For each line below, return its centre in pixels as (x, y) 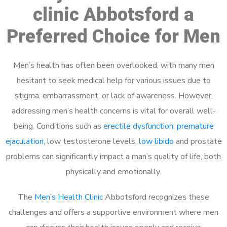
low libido (156, 141)
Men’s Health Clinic (69, 197)
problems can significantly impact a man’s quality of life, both (113, 157)
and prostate (198, 141)
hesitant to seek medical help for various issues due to (113, 81)
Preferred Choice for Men (113, 36)
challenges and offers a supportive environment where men (113, 212)
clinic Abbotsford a (113, 15)
